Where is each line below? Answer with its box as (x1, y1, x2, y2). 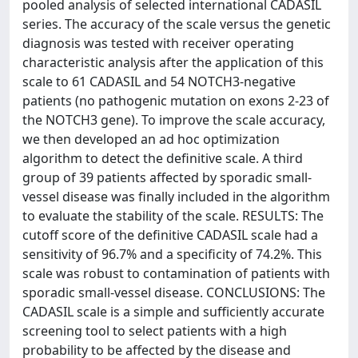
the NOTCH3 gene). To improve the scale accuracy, (22, 111, 325, 129)
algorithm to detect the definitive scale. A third (22, 149, 303, 167)
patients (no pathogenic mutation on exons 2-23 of (22, 92, 329, 109)
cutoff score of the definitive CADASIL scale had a (22, 226, 318, 244)
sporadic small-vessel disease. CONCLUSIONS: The (22, 284, 325, 301)
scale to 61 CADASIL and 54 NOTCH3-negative (22, 73, 296, 90)
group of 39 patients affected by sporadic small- (22, 169, 312, 186)
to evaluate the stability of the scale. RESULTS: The (22, 207, 324, 225)
